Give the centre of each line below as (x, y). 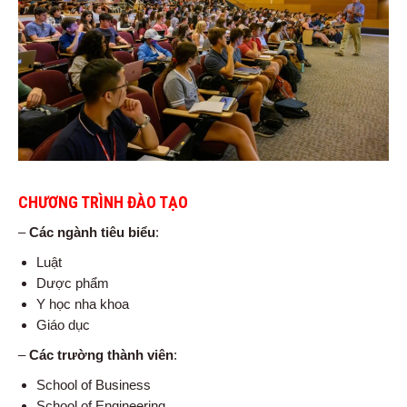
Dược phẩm (73, 283)
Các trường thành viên (101, 355)
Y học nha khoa (83, 304)
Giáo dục (63, 325)
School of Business (94, 385)
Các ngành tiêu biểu (90, 233)
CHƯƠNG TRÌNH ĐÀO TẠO (103, 203)
